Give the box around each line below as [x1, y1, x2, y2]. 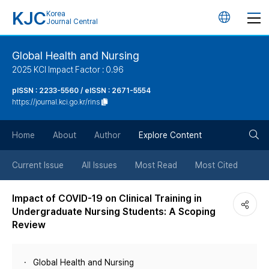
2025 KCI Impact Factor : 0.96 [12, 65, 124, 74]
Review [12, 219, 46, 231]
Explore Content [139, 130, 202, 140]
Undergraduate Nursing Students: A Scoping [12, 206, 216, 217]
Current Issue [12, 160, 64, 170]
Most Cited [195, 160, 238, 170]
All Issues [82, 160, 117, 170]
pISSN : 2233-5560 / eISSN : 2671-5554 [12, 86, 151, 95]
